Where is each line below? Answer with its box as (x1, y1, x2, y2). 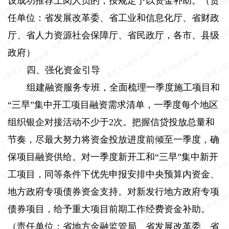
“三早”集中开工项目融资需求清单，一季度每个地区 (8, 99, 218, 110)
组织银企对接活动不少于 (8, 117, 109, 127)
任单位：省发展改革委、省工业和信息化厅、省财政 (8, 12, 219, 23)
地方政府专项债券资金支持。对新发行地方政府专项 (8, 186, 219, 197)
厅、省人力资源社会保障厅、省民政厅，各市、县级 (8, 30, 219, 40)
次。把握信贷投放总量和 (113, 117, 215, 127)
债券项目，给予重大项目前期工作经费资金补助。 (8, 203, 210, 214)
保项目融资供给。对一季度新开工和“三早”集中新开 (8, 151, 218, 162)
